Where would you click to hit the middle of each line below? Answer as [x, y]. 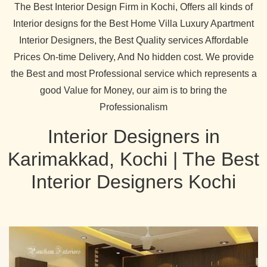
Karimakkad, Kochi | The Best [133, 159]
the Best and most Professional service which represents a [133, 74]
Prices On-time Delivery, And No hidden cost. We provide [133, 57]
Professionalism [133, 107]
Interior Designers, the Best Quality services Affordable [133, 41]
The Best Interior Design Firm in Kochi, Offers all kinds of [133, 7]
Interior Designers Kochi [133, 182]
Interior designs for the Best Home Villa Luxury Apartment [133, 24]
